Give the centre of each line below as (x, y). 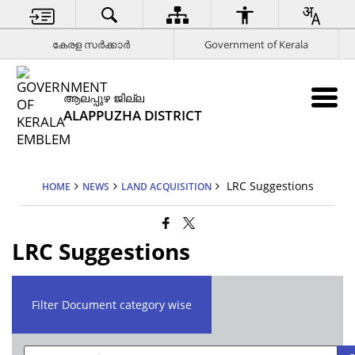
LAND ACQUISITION (166, 186)
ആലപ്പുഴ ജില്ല (104, 98)
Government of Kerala (256, 44)
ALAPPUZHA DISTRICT (133, 115)
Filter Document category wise (112, 305)
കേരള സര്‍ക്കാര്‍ (91, 44)
